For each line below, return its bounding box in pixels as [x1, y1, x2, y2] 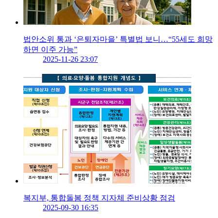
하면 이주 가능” [23, 45, 77, 54]
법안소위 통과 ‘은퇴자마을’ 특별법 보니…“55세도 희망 [23, 35, 213, 44]
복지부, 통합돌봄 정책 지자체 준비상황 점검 [23, 194, 175, 202]
